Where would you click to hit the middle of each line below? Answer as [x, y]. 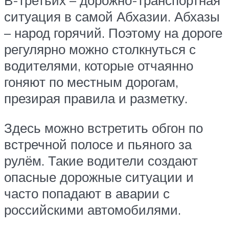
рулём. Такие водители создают [101, 160]
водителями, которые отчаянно [99, 66]
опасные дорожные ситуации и [99, 177]
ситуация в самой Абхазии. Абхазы [112, 17]
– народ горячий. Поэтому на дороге [113, 33]
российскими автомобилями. [93, 209]
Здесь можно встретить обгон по [104, 128]
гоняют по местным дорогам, [91, 82]
